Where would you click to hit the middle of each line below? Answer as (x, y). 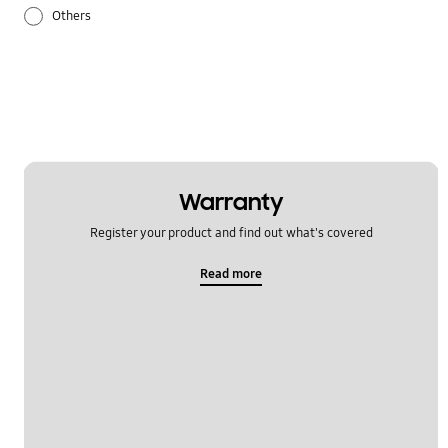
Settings (76, 104)
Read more (231, 273)
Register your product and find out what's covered (231, 232)
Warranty (231, 203)
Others (72, 16)
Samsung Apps (94, 60)
